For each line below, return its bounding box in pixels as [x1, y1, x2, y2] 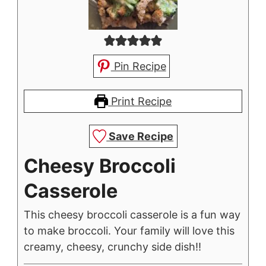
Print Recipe [108, 94, 172, 107]
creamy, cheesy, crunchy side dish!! [24, 240, 201, 253]
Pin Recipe [110, 59, 166, 72]
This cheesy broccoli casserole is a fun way [24, 208, 240, 221]
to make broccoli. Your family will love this [24, 224, 235, 237]
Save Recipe [106, 129, 174, 142]
